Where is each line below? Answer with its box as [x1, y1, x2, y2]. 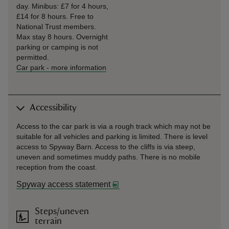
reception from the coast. [16, 163, 97, 171]
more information [51, 63, 106, 72]
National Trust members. [16, 22, 96, 31]
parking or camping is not [16, 43, 98, 51]
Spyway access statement [16, 180, 110, 189]
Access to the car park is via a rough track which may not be [16, 122, 211, 130]
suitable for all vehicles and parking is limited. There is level [16, 132, 208, 141]
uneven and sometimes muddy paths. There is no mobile [16, 153, 200, 161]
